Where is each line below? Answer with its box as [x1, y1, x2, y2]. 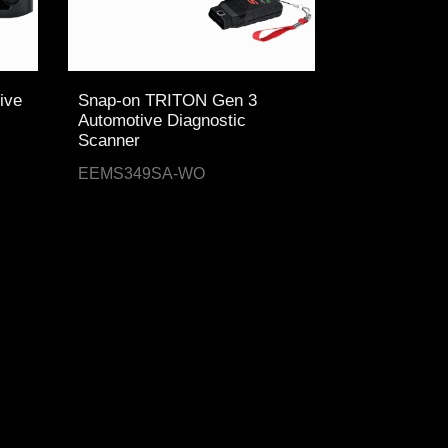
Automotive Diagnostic [78, 111, 247, 131]
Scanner [78, 131, 141, 151]
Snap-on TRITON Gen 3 [78, 91, 258, 111]
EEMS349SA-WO [78, 165, 206, 183]
